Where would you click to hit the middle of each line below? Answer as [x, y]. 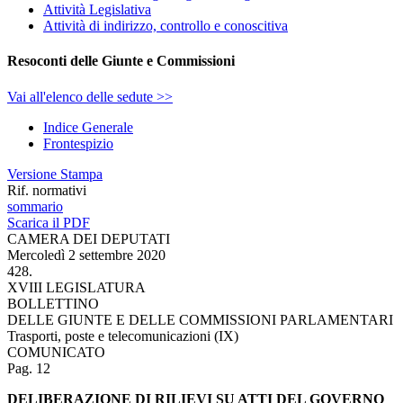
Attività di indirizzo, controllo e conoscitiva [166, 26]
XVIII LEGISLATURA [76, 287]
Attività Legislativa [97, 10]
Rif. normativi [47, 190]
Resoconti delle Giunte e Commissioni [121, 61]
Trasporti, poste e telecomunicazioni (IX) [123, 336]
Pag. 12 [29, 368]
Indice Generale [88, 127]
